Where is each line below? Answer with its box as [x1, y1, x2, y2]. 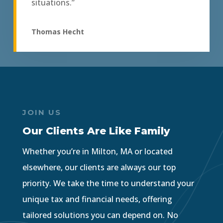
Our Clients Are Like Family [22, 125, 170, 137]
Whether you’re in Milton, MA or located [22, 146, 173, 157]
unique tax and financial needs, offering [22, 194, 172, 205]
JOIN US [22, 108, 61, 117]
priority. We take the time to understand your [22, 178, 194, 189]
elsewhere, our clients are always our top [22, 162, 176, 173]
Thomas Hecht [31, 27, 84, 37]
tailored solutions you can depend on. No [22, 210, 178, 221]
